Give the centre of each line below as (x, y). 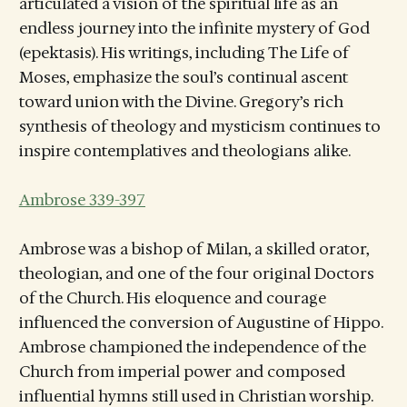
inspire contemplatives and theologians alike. (184, 150)
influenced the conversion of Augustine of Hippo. (200, 323)
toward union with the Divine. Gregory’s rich (181, 101)
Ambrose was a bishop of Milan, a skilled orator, (194, 249)
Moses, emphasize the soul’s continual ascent (183, 77)
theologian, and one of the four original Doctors (196, 273)
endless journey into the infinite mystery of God (194, 28)
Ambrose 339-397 (82, 199)
